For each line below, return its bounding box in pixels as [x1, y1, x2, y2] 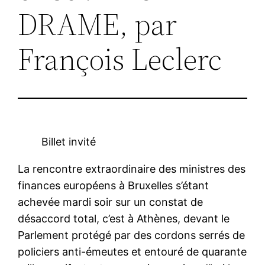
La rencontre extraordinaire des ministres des [18, 162, 246, 175]
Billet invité [41, 135, 96, 148]
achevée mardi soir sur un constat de [18, 195, 203, 208]
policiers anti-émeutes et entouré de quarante [18, 245, 247, 258]
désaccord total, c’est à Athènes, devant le [18, 212, 230, 225]
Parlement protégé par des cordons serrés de [18, 228, 245, 241]
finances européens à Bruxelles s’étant [18, 179, 209, 192]
